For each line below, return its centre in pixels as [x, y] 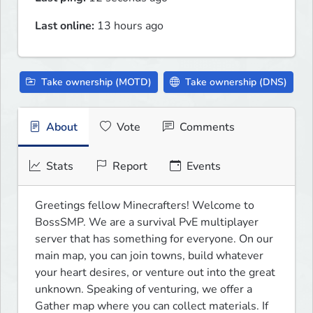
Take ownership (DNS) [235, 82]
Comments [206, 128]
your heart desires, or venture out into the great [155, 273]
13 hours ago [129, 26]
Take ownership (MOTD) [95, 82]
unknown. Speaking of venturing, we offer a [144, 290]
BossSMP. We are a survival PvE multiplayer [147, 223]
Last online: [65, 26]
